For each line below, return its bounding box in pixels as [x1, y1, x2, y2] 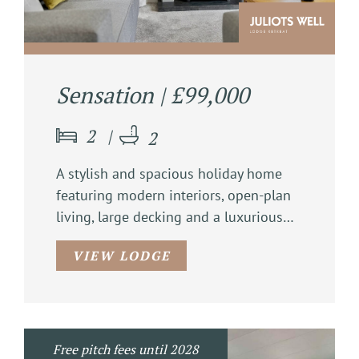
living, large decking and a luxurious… [56, 207, 294, 226]
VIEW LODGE [72, 246, 171, 264]
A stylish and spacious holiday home [56, 163, 282, 183]
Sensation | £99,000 [56, 80, 249, 110]
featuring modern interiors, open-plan [56, 185, 291, 204]
